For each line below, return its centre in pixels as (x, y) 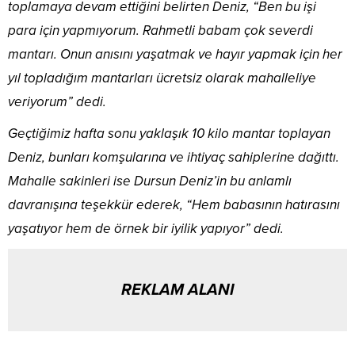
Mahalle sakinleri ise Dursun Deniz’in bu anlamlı (150, 181)
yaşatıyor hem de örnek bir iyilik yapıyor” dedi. (146, 228)
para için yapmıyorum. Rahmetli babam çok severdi (160, 30)
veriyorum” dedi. (57, 101)
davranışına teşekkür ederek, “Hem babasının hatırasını (174, 204)
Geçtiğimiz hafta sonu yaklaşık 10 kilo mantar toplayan (169, 133)
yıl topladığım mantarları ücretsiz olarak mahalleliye (162, 78)
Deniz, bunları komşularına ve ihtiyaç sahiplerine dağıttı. (174, 157)
